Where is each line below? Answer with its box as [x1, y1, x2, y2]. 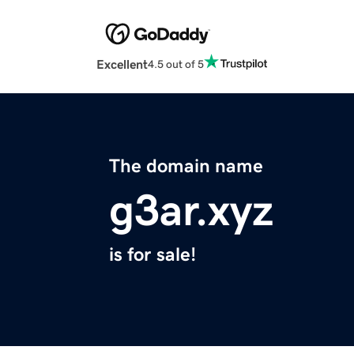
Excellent [96, 58, 148, 71]
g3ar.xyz [109, 188, 273, 233]
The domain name [109, 156, 263, 176]
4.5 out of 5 [148, 58, 204, 70]
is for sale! [109, 245, 196, 265]
